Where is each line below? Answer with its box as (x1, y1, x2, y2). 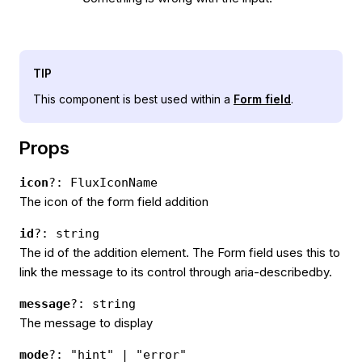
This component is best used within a (33, 92, 234, 107)
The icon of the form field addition (19, 193, 208, 209)
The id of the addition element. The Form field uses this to (19, 244, 340, 260)
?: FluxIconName (48, 175, 158, 190)
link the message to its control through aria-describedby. (19, 263, 332, 280)
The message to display (19, 314, 153, 330)
